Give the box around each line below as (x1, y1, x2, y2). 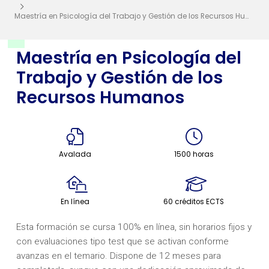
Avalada (59, 149, 92, 159)
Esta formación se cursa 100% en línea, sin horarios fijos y (16, 221, 252, 232)
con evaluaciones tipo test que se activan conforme (16, 235, 229, 247)
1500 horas (174, 149, 214, 159)
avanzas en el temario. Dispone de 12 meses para (16, 250, 221, 261)
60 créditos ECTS (163, 196, 225, 207)
